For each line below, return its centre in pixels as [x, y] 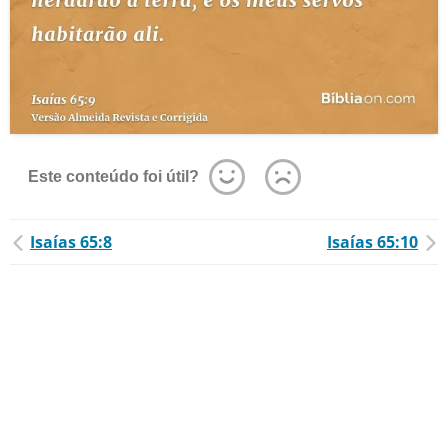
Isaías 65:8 [71, 242]
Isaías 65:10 [372, 242]
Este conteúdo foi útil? [113, 176]
